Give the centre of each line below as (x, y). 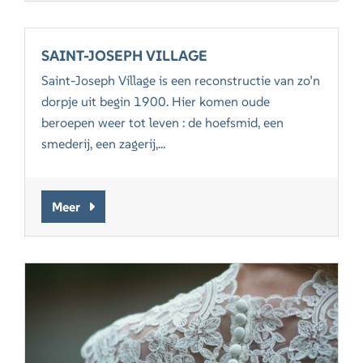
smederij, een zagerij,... (104, 144)
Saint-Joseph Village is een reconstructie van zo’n (181, 81)
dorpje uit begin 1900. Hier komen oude (156, 102)
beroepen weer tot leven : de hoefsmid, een (163, 123)
